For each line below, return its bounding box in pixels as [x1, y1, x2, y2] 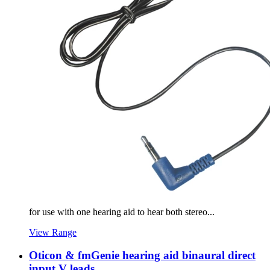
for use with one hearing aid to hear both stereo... [29, 206, 215, 217]
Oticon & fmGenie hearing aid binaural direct [29, 249, 256, 262]
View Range [29, 227, 77, 237]
